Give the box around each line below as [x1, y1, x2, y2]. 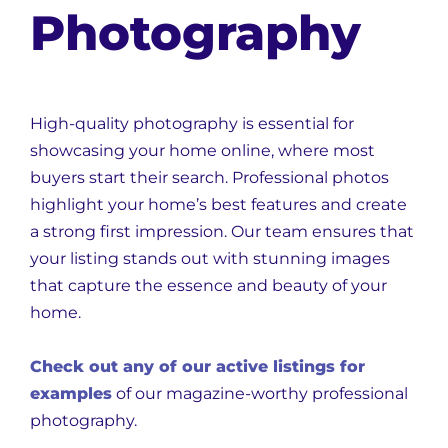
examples [30, 384, 112, 403]
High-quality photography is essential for [30, 114, 354, 133]
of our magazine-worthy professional [112, 384, 408, 403]
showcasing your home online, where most [30, 141, 375, 160]
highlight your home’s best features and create [30, 195, 407, 214]
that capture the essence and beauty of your [30, 276, 387, 295]
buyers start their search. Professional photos [30, 168, 389, 187]
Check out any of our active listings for [30, 357, 365, 376]
